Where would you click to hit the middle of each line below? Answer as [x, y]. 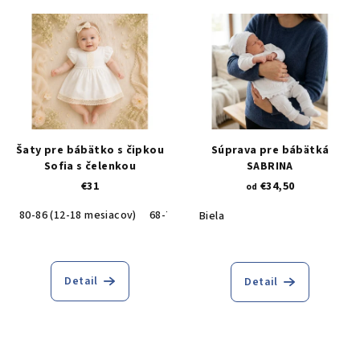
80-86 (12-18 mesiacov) [78, 216]
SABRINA [270, 167]
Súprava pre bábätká [270, 151]
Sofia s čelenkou [90, 167]
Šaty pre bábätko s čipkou [90, 151]
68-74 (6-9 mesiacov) [202, 216]
